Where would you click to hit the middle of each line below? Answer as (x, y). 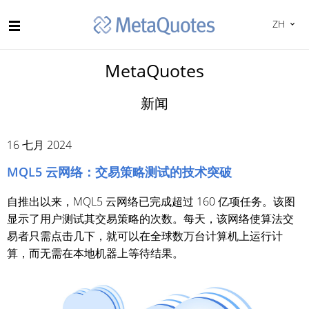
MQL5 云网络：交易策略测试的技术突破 (119, 172)
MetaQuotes (154, 70)
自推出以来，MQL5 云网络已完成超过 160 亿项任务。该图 (151, 202)
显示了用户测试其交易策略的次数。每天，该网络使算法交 (150, 219)
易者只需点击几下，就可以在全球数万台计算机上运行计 (145, 236)
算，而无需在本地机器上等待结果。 (95, 253)
